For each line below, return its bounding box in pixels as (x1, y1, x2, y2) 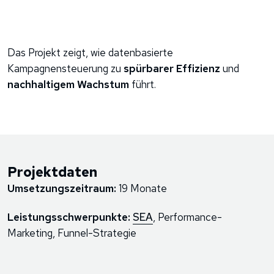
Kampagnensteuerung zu (7, 61, 124, 75)
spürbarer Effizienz (124, 61, 220, 75)
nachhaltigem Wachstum (7, 77, 129, 91)
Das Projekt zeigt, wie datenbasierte (7, 45, 173, 59)
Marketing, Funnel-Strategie (7, 226, 136, 240)
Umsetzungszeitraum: (7, 181, 119, 195)
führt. (129, 77, 156, 91)
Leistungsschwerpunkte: (7, 210, 133, 224)
